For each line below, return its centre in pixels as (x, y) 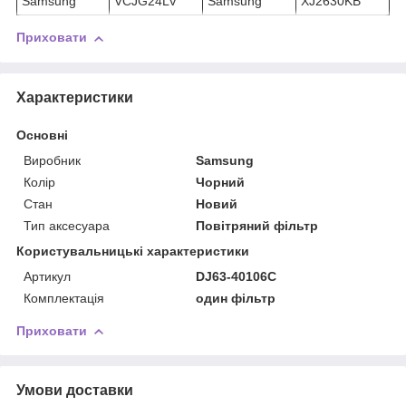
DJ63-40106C (237, 276)
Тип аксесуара (67, 225)
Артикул (47, 276)
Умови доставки (75, 390)
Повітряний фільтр (257, 225)
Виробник (52, 160)
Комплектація (64, 298)
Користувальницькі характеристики (133, 251)
